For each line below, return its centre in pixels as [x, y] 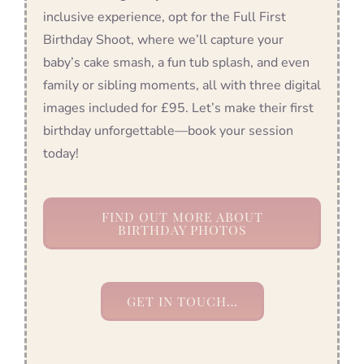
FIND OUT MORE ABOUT [182, 217]
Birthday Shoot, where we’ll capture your [163, 40]
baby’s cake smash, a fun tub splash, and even [176, 63]
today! [61, 154]
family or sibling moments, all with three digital [182, 86]
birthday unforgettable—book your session [168, 131]
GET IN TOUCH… [182, 301]
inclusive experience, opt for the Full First [165, 17]
